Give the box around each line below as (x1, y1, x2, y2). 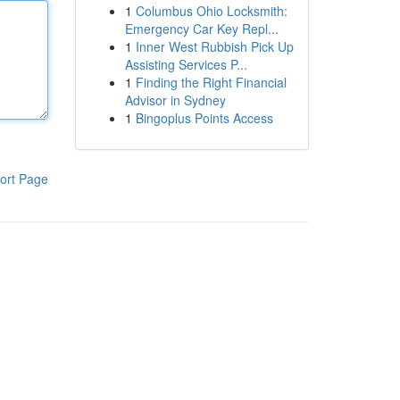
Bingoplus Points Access (135, 109, 273, 127)
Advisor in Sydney (124, 91, 226, 109)
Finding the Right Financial (135, 73, 287, 91)
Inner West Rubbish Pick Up (135, 37, 294, 55)
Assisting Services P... (124, 55, 247, 73)
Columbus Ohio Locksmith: (135, 2, 287, 20)
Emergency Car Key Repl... (124, 20, 279, 37)
